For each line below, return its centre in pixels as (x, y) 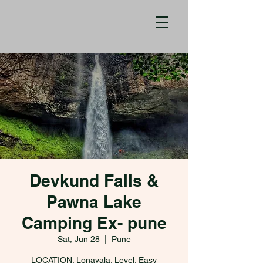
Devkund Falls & (94, 181)
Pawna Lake (94, 202)
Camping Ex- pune (94, 223)
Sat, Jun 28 (78, 239)
